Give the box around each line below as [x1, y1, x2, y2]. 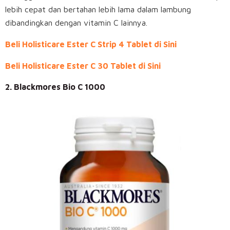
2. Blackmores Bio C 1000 [5, 82, 105, 92]
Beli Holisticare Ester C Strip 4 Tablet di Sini [5, 40, 177, 49]
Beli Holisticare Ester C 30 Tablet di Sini [5, 61, 161, 71]
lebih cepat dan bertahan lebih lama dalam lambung [5, 5, 191, 14]
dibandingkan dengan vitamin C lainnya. [5, 18, 150, 28]
